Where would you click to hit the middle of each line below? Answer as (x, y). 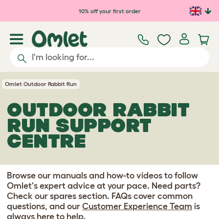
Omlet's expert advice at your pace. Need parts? (104, 186)
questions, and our (44, 206)
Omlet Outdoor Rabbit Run (41, 84)
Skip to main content (56, 9)
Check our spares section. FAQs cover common (100, 196)
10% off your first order (109, 11)
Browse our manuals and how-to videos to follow (102, 175)
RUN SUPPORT (79, 125)
